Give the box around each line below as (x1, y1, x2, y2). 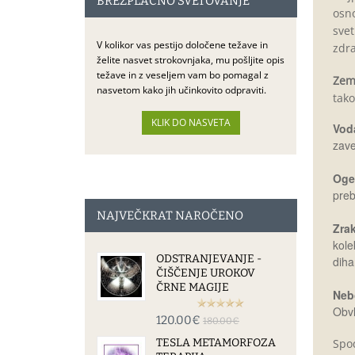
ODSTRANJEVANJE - (156, 252, 261, 265)
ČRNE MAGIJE (156, 281, 229, 294)
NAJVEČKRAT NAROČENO (97, 208, 243, 223)
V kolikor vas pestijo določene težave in (97, 38, 268, 52)
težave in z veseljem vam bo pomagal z (97, 68, 269, 82)
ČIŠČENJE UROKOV (156, 266, 255, 280)
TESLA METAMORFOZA (156, 336, 276, 349)
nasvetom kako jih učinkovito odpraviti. (97, 83, 266, 97)
